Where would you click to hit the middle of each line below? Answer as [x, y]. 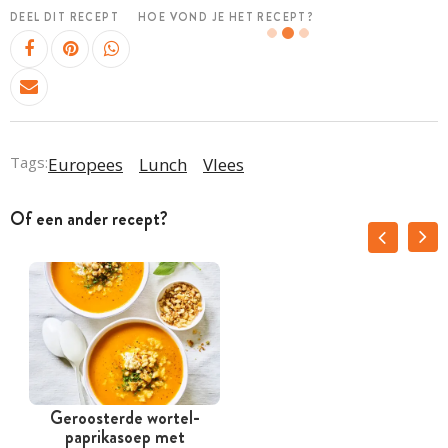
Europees [85, 164]
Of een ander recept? [89, 218]
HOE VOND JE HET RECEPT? [226, 17]
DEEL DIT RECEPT [64, 17]
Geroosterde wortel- [124, 418]
